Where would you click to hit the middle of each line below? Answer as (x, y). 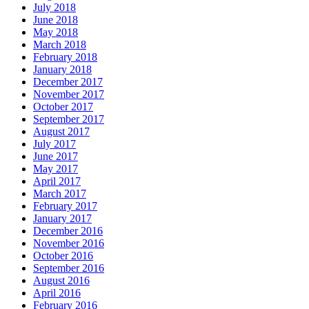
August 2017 (61, 132)
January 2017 (62, 219)
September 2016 (69, 268)
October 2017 (63, 107)
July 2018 (54, 8)
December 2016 (68, 231)
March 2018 (60, 45)
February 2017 (65, 206)
